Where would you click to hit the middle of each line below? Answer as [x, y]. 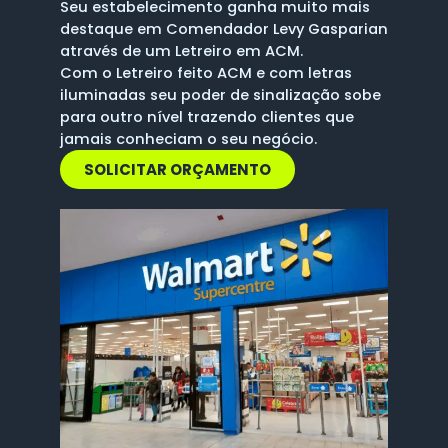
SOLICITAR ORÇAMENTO [177, 170]
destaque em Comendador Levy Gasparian [224, 29]
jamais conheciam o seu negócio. [188, 139]
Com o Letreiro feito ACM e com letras [206, 73]
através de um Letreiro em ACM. [181, 51]
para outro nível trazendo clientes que [207, 117]
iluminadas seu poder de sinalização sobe [220, 95]
